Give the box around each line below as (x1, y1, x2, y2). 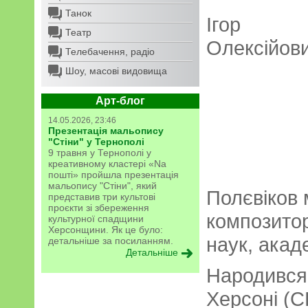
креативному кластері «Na (48, 158, 166, 169)
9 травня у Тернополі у (48, 147, 151, 158)
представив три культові (48, 191, 155, 202)
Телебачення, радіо (65, 46, 155, 57)
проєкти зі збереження (48, 202, 149, 213)
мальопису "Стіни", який (48, 180, 157, 191)
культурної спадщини (48, 213, 144, 224)
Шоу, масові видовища (65, 65, 167, 76)
